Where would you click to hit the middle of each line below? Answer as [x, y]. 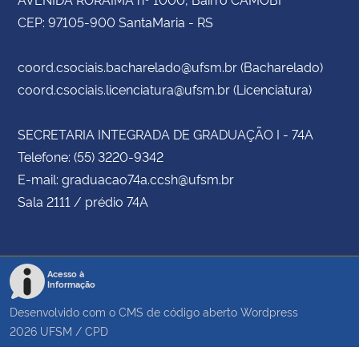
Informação [71, 284]
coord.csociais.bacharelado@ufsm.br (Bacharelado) [170, 66]
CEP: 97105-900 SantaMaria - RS [115, 21]
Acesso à [66, 273]
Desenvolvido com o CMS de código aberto [125, 311]
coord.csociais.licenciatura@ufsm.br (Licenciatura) [165, 89]
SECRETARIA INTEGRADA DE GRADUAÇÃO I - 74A [165, 133]
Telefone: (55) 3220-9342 [91, 156]
